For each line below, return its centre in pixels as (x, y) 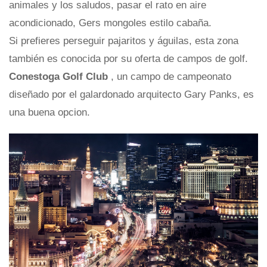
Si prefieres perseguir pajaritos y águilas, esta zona (124, 41)
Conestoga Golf (47, 77)
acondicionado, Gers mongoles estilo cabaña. (110, 23)
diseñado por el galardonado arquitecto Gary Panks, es (131, 95)
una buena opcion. (49, 113)
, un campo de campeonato (171, 77)
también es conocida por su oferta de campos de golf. (128, 59)
